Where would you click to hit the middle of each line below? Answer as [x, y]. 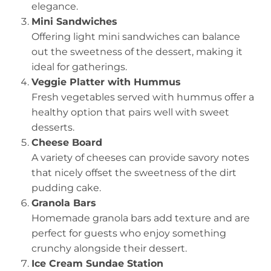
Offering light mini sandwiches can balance [136, 36]
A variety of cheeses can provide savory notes [140, 157]
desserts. [53, 127]
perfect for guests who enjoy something [129, 233]
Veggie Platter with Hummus [106, 82]
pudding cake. [66, 188]
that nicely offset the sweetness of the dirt [134, 172]
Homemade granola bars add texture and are [141, 218]
